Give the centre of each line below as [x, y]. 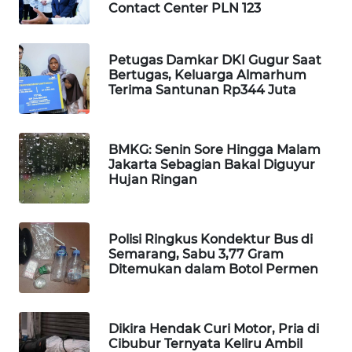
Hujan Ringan [153, 180]
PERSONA [54, 211]
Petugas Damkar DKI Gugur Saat [215, 60]
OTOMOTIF [57, 269]
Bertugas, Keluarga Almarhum [207, 75]
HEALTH [53, 327]
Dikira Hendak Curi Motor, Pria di [214, 329]
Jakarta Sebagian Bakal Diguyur [212, 165]
